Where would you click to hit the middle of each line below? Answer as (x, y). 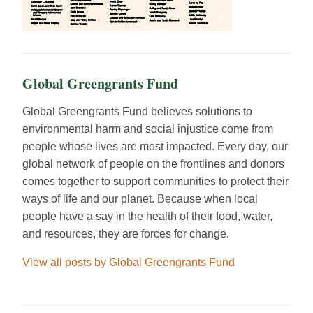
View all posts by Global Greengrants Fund (129, 262)
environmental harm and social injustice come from (148, 129)
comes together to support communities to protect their (155, 181)
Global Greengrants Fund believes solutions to (137, 111)
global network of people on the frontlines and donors (153, 163)
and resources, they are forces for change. (126, 233)
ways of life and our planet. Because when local (140, 198)
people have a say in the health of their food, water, (147, 216)
